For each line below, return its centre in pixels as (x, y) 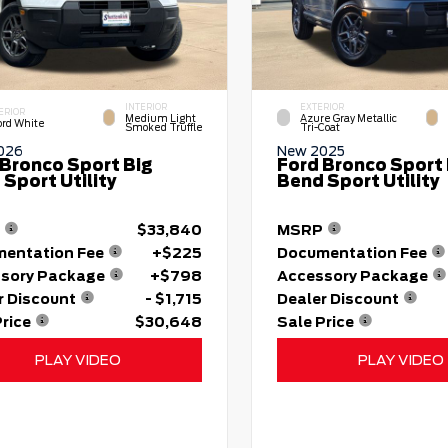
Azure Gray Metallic (348, 119)
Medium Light (160, 119)
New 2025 (310, 151)
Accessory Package (352, 275)
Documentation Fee (351, 252)
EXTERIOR (321, 107)
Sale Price (315, 321)
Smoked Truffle (163, 128)
